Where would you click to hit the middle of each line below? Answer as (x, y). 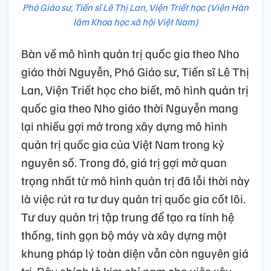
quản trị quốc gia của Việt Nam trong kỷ (123, 144)
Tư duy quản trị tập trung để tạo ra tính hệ (128, 216)
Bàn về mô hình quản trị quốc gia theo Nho (130, 53)
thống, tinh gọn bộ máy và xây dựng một (124, 234)
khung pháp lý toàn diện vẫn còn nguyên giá (135, 253)
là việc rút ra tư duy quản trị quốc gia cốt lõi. (133, 198)
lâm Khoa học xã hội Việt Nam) (135, 21)
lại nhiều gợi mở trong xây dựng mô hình (124, 126)
